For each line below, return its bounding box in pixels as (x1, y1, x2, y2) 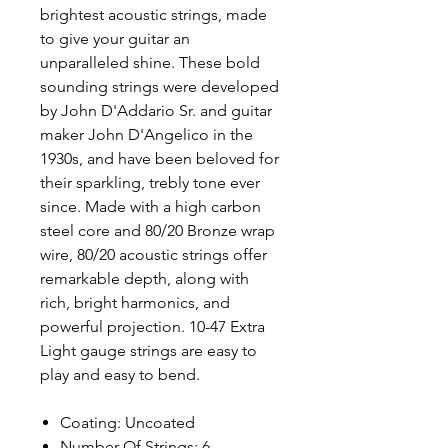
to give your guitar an (40, 29, 190, 48)
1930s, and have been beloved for (40, 149, 279, 168)
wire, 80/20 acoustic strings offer (40, 245, 267, 264)
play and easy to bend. (40, 365, 200, 384)
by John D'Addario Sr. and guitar (40, 101, 272, 120)
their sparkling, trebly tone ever (40, 173, 260, 192)
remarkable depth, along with (40, 269, 249, 288)
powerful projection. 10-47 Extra (40, 317, 265, 336)
